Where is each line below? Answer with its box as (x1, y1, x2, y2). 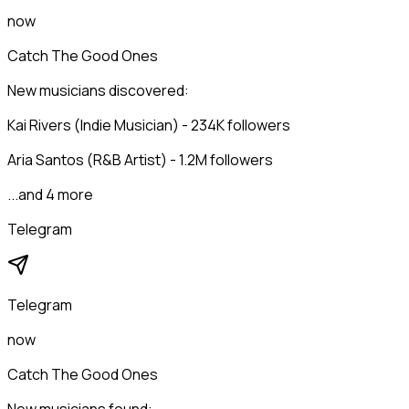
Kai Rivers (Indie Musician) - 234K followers (7, 115, 290, 136)
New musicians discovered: (7, 80, 189, 101)
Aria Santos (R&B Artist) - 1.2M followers (7, 150, 273, 171)
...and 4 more (7, 184, 93, 205)
